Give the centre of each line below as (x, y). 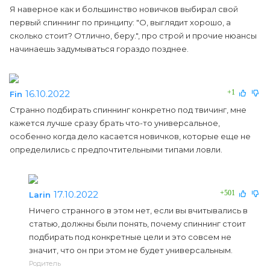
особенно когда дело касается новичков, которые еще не (130, 136)
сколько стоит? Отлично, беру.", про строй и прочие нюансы (133, 35)
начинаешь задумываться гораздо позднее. (99, 49)
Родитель (45, 264)
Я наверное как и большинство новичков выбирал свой (124, 9)
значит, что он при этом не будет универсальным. (131, 250)
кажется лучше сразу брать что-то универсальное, (115, 123)
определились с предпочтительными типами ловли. (116, 149)
